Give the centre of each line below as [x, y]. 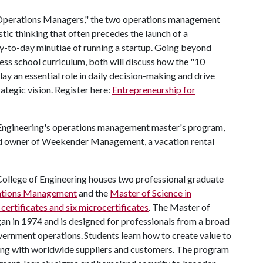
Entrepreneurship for [154, 90]
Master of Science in [151, 193]
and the [93, 193]
